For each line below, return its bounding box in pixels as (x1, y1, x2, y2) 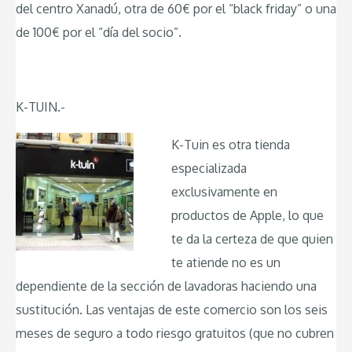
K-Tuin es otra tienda (171, 136, 290, 152)
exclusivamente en (171, 183, 277, 200)
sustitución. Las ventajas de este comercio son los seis (16, 301, 328, 317)
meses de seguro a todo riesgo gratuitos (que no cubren (16, 324, 334, 341)
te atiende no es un (171, 254, 280, 270)
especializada (171, 159, 247, 176)
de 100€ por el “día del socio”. (16, 24, 181, 40)
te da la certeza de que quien (171, 230, 333, 247)
